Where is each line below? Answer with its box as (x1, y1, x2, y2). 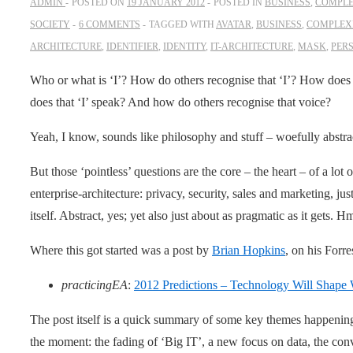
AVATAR (216, 18, 251, 30)
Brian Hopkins (212, 243, 285, 257)
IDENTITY (163, 40, 206, 52)
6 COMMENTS (79, 18, 140, 30)
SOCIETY (30, 18, 70, 30)
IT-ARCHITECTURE (210, 40, 293, 52)
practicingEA (61, 277, 128, 292)
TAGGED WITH (149, 18, 216, 30)
